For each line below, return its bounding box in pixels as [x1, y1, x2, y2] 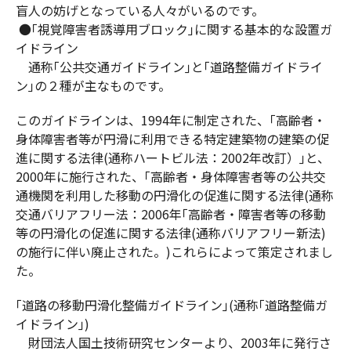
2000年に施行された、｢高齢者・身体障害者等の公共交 [16, 167, 326, 186]
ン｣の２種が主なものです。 [16, 76, 171, 96]
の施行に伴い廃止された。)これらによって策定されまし [16, 242, 333, 262]
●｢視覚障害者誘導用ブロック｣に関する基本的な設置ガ [16, 20, 332, 39]
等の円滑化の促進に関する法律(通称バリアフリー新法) [16, 223, 326, 243]
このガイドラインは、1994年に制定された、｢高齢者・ [16, 110, 326, 130]
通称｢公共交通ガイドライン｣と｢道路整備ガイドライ [16, 57, 323, 77]
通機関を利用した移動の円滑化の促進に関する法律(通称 [16, 186, 334, 205]
